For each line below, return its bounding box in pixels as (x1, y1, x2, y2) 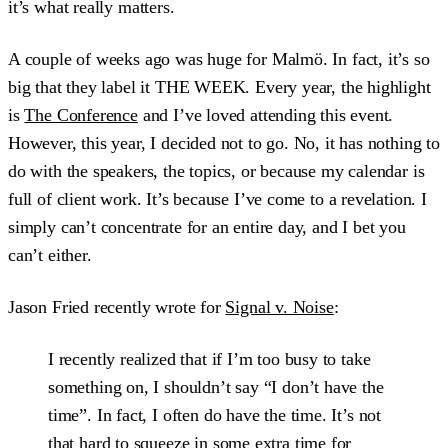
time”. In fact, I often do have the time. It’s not (48, 404, 382, 425)
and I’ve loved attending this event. (137, 104, 394, 125)
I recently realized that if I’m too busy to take (48, 348, 371, 369)
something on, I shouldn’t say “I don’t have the (48, 376, 384, 397)
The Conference (24, 104, 138, 125)
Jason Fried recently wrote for (8, 296, 226, 317)
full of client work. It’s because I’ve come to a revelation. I (8, 188, 427, 209)
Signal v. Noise (225, 296, 334, 317)
